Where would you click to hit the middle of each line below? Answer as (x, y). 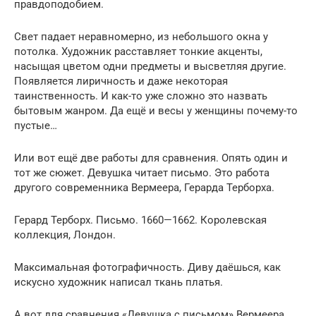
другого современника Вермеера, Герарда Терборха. (144, 187)
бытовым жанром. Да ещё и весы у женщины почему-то (156, 110)
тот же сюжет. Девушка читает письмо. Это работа (142, 172)
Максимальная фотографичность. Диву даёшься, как (147, 267)
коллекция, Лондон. (65, 235)
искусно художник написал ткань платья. (119, 282)
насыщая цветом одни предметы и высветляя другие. (150, 66)
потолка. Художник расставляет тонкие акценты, (138, 51)
